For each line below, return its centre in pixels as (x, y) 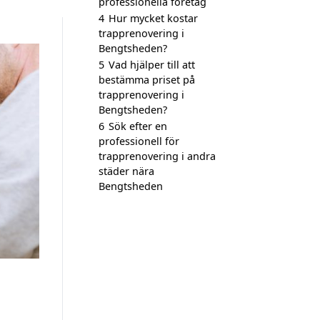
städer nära (126, 171)
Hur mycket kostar (153, 18)
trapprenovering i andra (157, 156)
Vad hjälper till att (152, 65)
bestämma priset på (147, 80)
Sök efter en (138, 126)
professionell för (139, 141)
